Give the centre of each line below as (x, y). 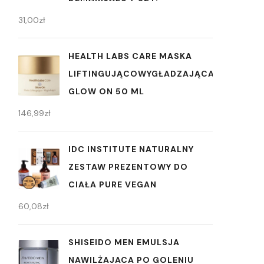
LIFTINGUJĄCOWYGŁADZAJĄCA (141, 74)
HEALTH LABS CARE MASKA (130, 56)
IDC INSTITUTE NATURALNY (131, 149)
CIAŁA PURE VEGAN (113, 185)
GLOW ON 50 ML (106, 92)
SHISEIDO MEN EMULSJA (124, 242)
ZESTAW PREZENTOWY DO (128, 167)
